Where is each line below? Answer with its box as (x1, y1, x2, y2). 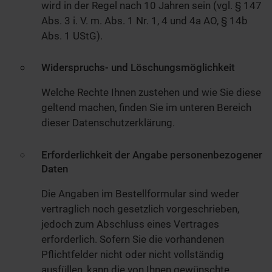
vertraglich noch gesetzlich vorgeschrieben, (41, 203, 239, 216)
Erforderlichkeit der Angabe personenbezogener (41, 149, 262, 161)
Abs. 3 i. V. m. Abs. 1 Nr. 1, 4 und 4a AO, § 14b (41, 14, 248, 27)
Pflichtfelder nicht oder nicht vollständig (41, 248, 224, 261)
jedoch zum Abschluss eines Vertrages (41, 218, 219, 231)
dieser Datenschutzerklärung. (41, 117, 175, 129)
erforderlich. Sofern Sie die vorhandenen (41, 233, 224, 246)
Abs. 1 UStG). (41, 29, 103, 42)
